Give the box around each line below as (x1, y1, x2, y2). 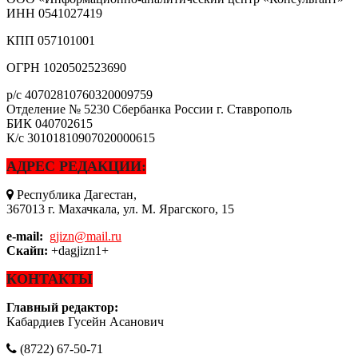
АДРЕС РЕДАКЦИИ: (6, 157, 146, 174)
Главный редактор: (6, 300, 118, 314)
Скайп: (6, 243, 48, 257)
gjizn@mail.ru (50, 229, 121, 243)
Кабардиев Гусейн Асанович (6, 314, 164, 328)
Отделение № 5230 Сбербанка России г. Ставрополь (6, 101, 292, 116)
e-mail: (6, 229, 43, 243)
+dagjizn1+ (48, 243, 109, 257)
